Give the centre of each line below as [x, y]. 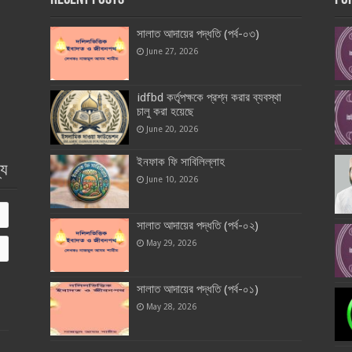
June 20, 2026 [172, 129]
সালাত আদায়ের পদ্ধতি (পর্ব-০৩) [198, 34]
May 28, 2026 [171, 306]
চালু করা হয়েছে [165, 112]
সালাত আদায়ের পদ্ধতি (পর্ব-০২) [197, 225]
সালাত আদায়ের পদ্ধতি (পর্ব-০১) [197, 289]
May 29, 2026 [171, 242]
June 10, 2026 [172, 179]
